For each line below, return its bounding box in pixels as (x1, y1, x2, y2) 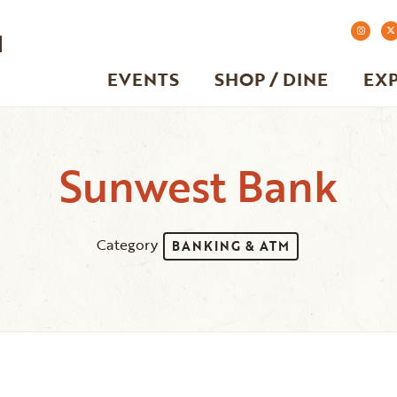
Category (97, 234, 161, 255)
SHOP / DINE (214, 66, 328, 92)
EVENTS (107, 66, 179, 92)
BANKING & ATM (172, 237, 290, 255)
